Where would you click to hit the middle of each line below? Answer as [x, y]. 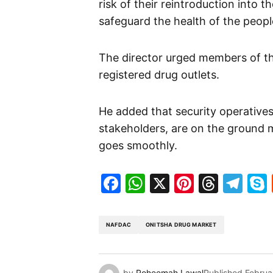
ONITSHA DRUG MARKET [181, 225]
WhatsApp [193, 183]
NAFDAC [119, 225]
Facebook [166, 183]
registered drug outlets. [159, 74]
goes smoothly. [138, 145]
